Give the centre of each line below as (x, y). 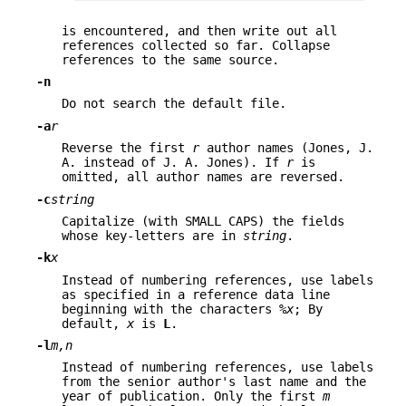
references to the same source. (170, 59)
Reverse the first (127, 148)
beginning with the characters (170, 309)
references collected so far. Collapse (196, 45)
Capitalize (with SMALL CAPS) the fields (203, 221)
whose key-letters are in (152, 235)
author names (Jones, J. (286, 148)
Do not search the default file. (174, 104)
